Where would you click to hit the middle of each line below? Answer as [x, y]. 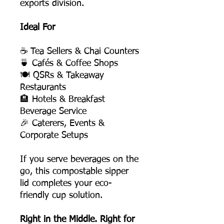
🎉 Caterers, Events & [62, 123]
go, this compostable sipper [74, 171]
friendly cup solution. [61, 195]
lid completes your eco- [66, 183]
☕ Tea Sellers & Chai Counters [79, 51]
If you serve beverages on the [79, 159]
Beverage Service [53, 111]
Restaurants [43, 87]
